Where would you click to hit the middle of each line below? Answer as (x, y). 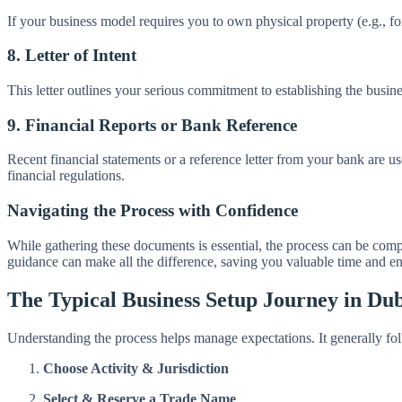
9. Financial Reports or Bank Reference (152, 125)
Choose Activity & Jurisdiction (136, 368)
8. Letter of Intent (72, 56)
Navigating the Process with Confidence (153, 211)
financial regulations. (66, 176)
